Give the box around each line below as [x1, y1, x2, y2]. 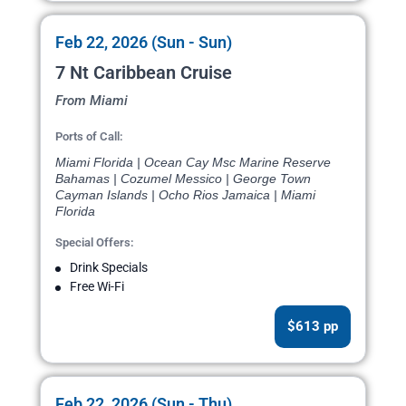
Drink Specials [70, 260, 148, 275]
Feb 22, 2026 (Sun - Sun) [55, 33, 232, 53]
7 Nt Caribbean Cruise [55, 62, 232, 84]
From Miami [55, 92, 128, 110]
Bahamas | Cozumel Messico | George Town [55, 171, 311, 187]
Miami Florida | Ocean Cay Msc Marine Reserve [55, 155, 331, 170]
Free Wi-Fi [70, 279, 124, 295]
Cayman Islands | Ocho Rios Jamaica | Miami [55, 188, 315, 203]
